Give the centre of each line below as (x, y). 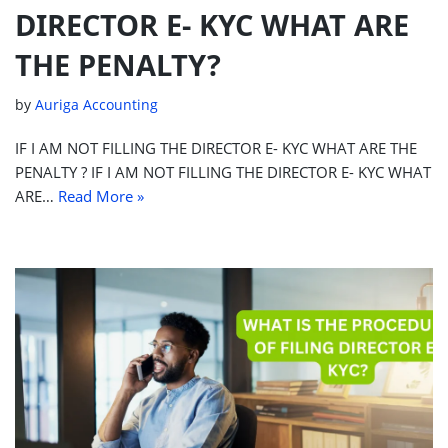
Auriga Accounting (96, 104)
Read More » (101, 195)
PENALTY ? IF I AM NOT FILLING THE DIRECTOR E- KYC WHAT (223, 171)
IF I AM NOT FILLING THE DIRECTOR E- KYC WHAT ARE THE (216, 147)
